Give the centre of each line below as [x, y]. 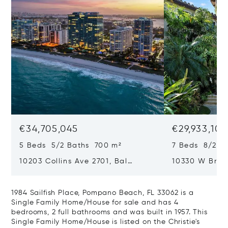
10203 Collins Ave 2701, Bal [74, 162]
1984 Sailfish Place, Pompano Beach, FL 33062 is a [103, 193]
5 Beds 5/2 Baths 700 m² [70, 146]
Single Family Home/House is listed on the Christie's [106, 222]
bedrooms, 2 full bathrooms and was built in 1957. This [109, 212]
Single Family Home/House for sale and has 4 [95, 203]
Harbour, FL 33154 [55, 172]
